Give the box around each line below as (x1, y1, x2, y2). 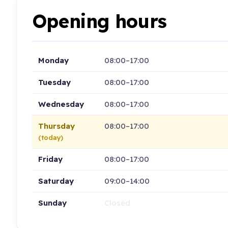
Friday (38, 154, 63, 164)
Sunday (38, 197, 67, 208)
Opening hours (32, 10, 167, 33)
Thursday (38, 121, 75, 131)
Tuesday (38, 77, 71, 87)
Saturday (38, 176, 74, 186)
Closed (104, 197, 130, 208)
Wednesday (38, 99, 84, 109)
